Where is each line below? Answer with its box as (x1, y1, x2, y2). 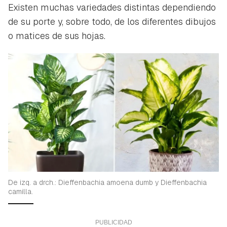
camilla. (8, 186, 33, 196)
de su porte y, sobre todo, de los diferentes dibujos (8, 15, 216, 27)
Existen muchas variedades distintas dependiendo (8, 1, 216, 13)
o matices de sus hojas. (8, 29, 105, 42)
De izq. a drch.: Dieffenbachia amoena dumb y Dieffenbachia (8, 177, 207, 187)
